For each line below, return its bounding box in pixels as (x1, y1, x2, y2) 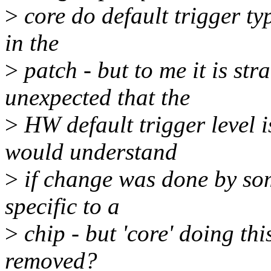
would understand (5, 139, 177, 165)
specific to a (5, 193, 120, 220)
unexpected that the (5, 84, 190, 111)
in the (5, 30, 59, 56)
